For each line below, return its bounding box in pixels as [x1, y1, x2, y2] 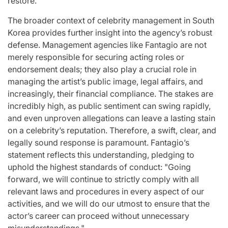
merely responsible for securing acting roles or [8, 52, 184, 63]
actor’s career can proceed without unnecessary [8, 211, 189, 221]
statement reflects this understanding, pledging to [8, 150, 194, 160]
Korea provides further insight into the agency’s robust [8, 27, 212, 38]
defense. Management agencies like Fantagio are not [8, 40, 207, 50]
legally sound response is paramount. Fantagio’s [8, 137, 189, 148]
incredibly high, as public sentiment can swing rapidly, [8, 101, 211, 111]
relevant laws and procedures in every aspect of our [8, 186, 204, 197]
